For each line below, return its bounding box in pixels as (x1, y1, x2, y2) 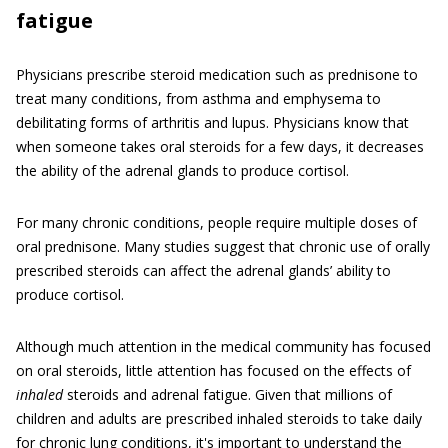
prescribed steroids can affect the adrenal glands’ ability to (16, 261, 391, 280)
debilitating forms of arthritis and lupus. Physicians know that (16, 113, 409, 132)
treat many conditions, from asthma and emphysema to (16, 89, 381, 108)
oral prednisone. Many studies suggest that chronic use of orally (16, 237, 430, 256)
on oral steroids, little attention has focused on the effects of (16, 361, 411, 380)
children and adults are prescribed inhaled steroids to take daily (16, 409, 422, 428)
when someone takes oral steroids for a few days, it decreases (16, 137, 424, 156)
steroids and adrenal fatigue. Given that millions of (63, 385, 392, 404)
